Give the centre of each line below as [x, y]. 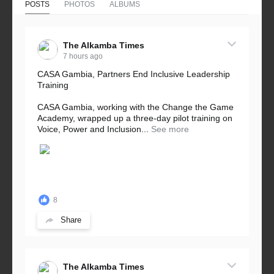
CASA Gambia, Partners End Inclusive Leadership [134, 74]
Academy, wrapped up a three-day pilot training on [135, 118]
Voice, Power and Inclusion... [93, 129]
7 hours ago [83, 56]
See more [170, 129]
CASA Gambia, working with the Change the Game [135, 107]
